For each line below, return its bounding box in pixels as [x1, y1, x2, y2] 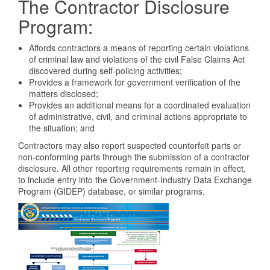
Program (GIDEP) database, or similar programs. [18, 185, 205, 197]
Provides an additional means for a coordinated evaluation [29, 99, 251, 111]
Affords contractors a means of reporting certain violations [29, 42, 249, 54]
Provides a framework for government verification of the [29, 76, 240, 88]
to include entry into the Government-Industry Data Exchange [18, 174, 252, 186]
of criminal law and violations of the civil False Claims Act [29, 53, 245, 65]
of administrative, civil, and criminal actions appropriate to [29, 110, 247, 122]
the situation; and [29, 122, 95, 134]
